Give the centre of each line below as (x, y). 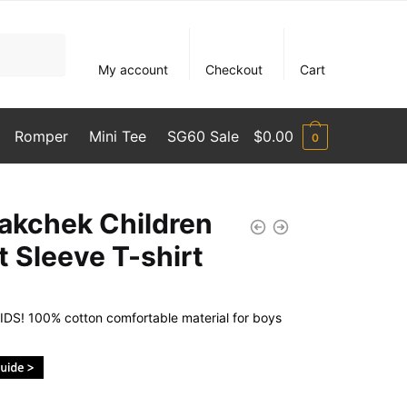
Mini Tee (117, 136)
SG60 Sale (203, 136)
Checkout (234, 69)
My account (134, 69)
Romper (41, 136)
